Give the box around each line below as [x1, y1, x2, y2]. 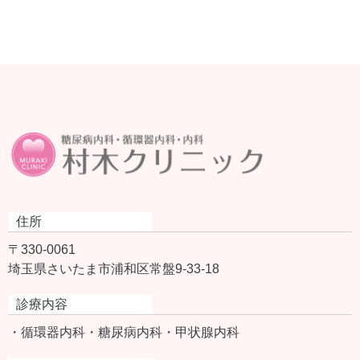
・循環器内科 [8, 325, 85, 339]
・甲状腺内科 [162, 325, 239, 339]
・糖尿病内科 [85, 325, 162, 339]
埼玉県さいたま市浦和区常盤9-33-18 [8, 261, 219, 276]
